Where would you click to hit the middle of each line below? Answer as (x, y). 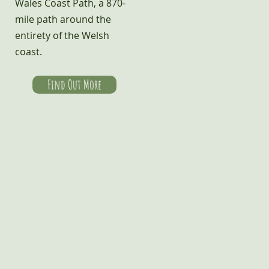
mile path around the (63, 19)
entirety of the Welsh (62, 35)
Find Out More (74, 84)
